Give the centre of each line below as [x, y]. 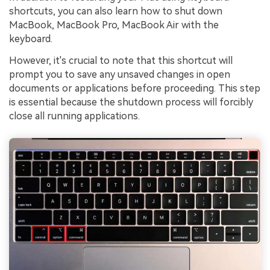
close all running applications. [74, 116]
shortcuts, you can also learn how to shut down [116, 11]
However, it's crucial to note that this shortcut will [121, 60]
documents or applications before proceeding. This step [135, 88]
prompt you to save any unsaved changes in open [120, 74]
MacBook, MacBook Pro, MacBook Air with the [114, 25]
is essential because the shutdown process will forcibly [131, 102]
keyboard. [31, 39]
